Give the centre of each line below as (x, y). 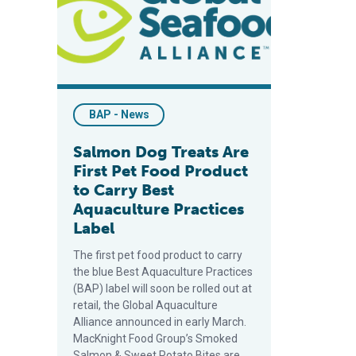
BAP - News (119, 114)
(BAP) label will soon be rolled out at (163, 288)
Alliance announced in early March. (160, 322)
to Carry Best (124, 190)
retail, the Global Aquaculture (145, 305)
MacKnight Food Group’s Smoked (155, 339)
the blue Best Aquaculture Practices (163, 272)
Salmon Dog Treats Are (161, 152)
